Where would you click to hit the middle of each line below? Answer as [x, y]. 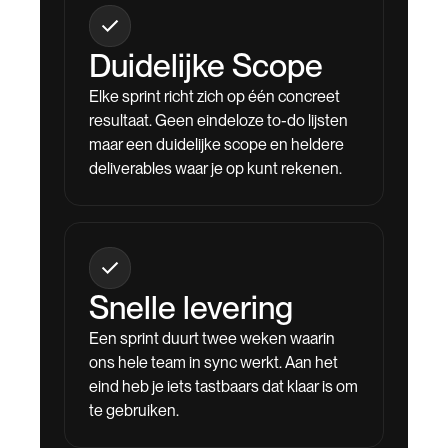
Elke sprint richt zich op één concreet [214, 96]
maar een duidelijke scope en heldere [216, 144]
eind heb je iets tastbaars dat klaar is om [223, 386]
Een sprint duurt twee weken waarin [212, 338]
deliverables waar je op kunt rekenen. [215, 168]
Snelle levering [191, 307]
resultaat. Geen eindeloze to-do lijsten [218, 120]
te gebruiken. [134, 410]
